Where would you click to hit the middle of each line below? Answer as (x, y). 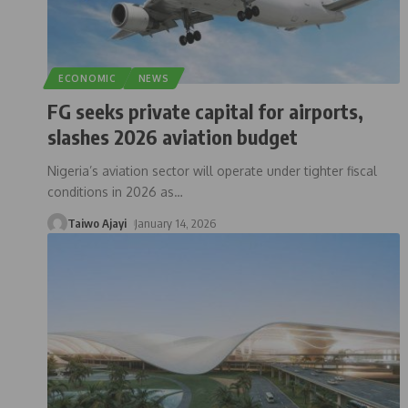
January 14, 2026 (175, 223)
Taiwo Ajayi (97, 223)
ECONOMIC (87, 78)
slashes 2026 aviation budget (173, 136)
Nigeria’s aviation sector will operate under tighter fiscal (212, 170)
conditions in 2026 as (111, 191)
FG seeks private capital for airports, (205, 111)
